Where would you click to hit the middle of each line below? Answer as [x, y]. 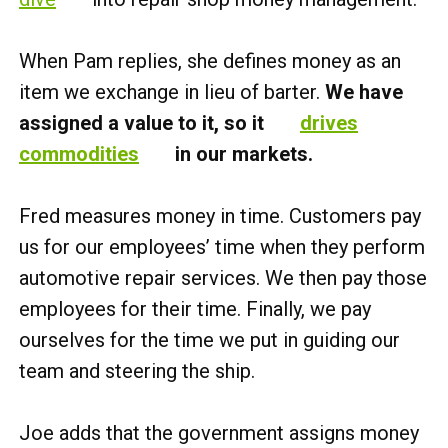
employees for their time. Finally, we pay [195, 309]
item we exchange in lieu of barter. [172, 92]
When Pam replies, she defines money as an [210, 61]
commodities [79, 154]
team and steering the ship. [137, 371]
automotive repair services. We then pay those [223, 278]
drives [329, 123]
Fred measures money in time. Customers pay [220, 216]
